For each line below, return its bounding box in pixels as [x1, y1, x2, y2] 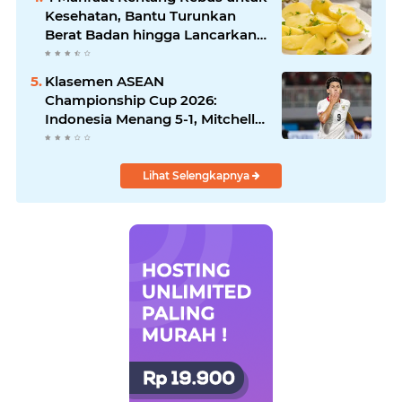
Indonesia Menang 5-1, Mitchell [45, 109, 255, 127]
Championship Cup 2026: [45, 91, 217, 109]
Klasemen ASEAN [45, 72, 164, 90]
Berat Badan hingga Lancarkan [45, 25, 257, 43]
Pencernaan [45, 44, 127, 62]
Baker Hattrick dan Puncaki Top [45, 128, 263, 146]
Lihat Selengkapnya [142, 168, 252, 182]
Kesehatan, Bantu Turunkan [45, 6, 236, 24]
